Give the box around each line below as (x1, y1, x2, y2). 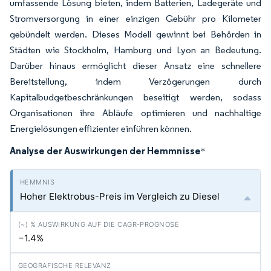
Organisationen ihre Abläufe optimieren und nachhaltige (10, 107, 261, 119)
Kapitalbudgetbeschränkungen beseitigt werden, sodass (10, 91, 261, 103)
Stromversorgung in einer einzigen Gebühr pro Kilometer (10, 13, 261, 25)
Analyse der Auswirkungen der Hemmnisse (10, 145, 201, 157)
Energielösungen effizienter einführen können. (10, 123, 192, 135)
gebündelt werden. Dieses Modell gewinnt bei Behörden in (10, 28, 261, 41)
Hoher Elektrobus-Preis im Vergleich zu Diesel (20, 191, 220, 203)
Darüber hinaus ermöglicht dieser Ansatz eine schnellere (10, 60, 261, 72)
